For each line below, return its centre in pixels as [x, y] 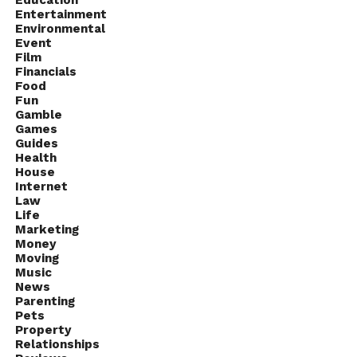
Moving [37, 258]
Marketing [47, 229]
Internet [41, 186]
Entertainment [61, 14]
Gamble [38, 114]
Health [35, 157]
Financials [45, 71]
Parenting [45, 301]
